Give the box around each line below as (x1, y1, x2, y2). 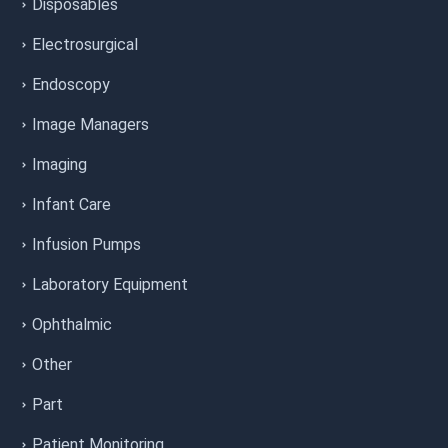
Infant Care (32, 195, 111, 215)
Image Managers (32, 115, 149, 135)
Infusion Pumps (32, 235, 141, 255)
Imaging (32, 155, 87, 175)
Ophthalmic (32, 315, 112, 335)
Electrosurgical (32, 35, 138, 55)
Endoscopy (32, 75, 110, 95)
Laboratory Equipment (32, 275, 188, 295)
